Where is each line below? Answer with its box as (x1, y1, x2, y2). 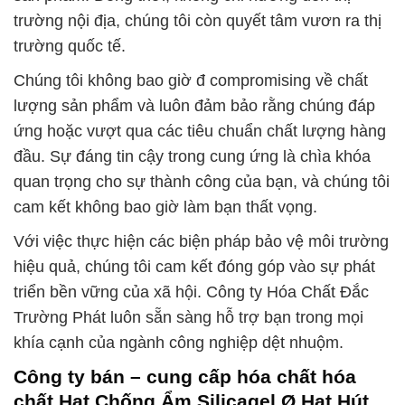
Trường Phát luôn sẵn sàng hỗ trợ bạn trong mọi (14, 308, 363, 327)
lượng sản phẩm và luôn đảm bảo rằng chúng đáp (14, 97, 375, 116)
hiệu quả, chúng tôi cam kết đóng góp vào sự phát (14, 258, 375, 277)
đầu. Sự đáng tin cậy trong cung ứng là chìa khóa (14, 147, 371, 166)
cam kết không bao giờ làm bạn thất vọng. (14, 198, 317, 217)
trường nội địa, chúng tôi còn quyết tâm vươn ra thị (14, 12, 381, 31)
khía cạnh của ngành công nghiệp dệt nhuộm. (14, 334, 344, 353)
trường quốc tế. (14, 37, 126, 56)
